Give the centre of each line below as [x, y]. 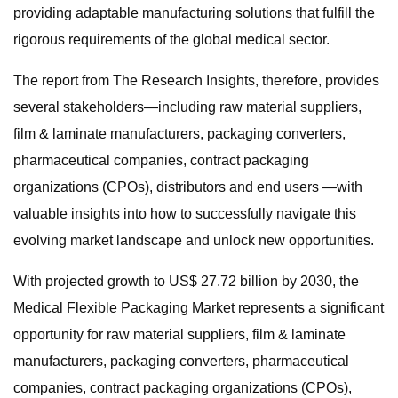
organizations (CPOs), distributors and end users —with [188, 187]
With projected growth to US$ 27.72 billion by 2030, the [186, 281]
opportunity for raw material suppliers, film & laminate [179, 334]
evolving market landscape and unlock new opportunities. [194, 240]
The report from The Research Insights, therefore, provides [196, 80]
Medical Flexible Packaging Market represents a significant [199, 308]
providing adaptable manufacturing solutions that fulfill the [194, 13]
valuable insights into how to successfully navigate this [185, 214]
